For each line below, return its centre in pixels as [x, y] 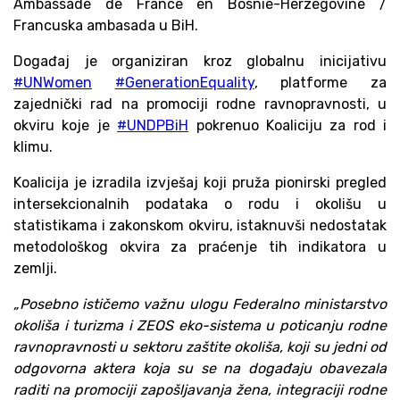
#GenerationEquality [184, 82]
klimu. [33, 146]
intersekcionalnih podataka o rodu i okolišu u [200, 204]
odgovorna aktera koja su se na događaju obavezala [200, 368]
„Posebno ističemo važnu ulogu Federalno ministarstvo [200, 304]
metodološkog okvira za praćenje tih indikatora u [200, 246]
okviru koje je [66, 125]
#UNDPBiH [153, 125]
